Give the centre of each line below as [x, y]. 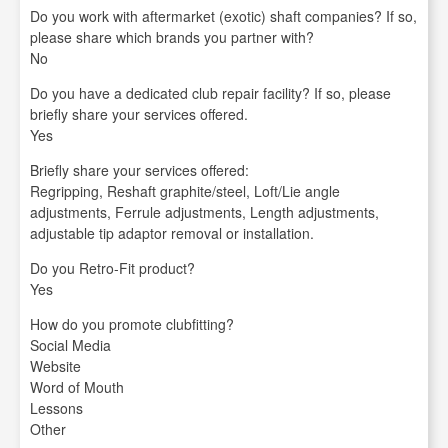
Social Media [70, 345]
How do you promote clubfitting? [132, 324]
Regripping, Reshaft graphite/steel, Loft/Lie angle [185, 191]
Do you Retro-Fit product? [112, 268]
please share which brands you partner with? [172, 37]
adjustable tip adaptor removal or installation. [172, 233]
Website [55, 366]
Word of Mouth [77, 387]
